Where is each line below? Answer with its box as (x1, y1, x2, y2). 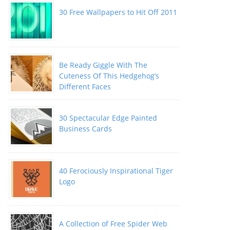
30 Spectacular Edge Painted (59, 113, 157, 123)
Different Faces (59, 82, 111, 91)
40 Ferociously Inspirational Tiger (59, 166, 173, 176)
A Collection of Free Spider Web (59, 219, 167, 228)
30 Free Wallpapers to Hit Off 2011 (59, 7, 177, 17)
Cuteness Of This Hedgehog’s (59, 71, 159, 81)
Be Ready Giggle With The (59, 60, 147, 70)
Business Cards (59, 124, 112, 133)
